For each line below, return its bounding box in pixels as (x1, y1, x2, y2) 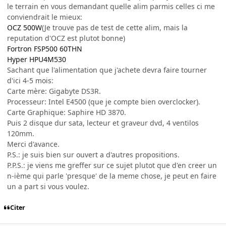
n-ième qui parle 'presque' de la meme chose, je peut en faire (7, 171, 216, 181)
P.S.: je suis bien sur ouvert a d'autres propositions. (7, 149, 180, 159)
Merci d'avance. (7, 139, 60, 149)
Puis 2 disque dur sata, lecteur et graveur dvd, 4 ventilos (7, 118, 199, 128)
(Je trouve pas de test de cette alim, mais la (42, 22, 188, 32)
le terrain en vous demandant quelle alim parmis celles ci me (7, 1, 215, 11)
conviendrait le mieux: (7, 12, 82, 22)
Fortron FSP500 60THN (7, 43, 82, 53)
